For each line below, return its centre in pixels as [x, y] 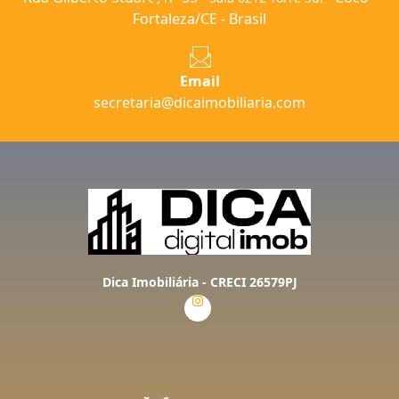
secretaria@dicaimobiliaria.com [199, 102]
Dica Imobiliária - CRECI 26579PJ [199, 282]
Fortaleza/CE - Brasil [199, 18]
